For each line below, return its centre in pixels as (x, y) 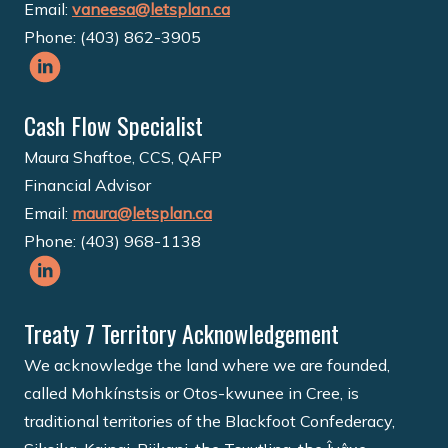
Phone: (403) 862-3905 (112, 36)
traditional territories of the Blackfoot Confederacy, (209, 420)
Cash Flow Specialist (113, 124)
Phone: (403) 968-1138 (112, 240)
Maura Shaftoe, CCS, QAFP (123, 156)
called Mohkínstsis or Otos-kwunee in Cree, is (191, 392)
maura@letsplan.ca (142, 212)
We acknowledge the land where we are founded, (207, 364)
